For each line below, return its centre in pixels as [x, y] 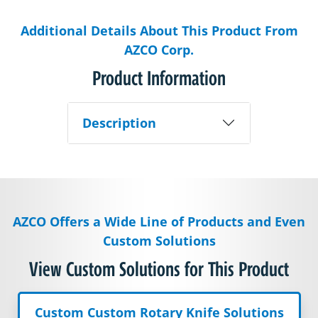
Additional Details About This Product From [159, 30]
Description [119, 122]
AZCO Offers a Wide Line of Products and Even [159, 221]
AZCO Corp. [159, 49]
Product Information [159, 78]
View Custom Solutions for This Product [159, 269]
